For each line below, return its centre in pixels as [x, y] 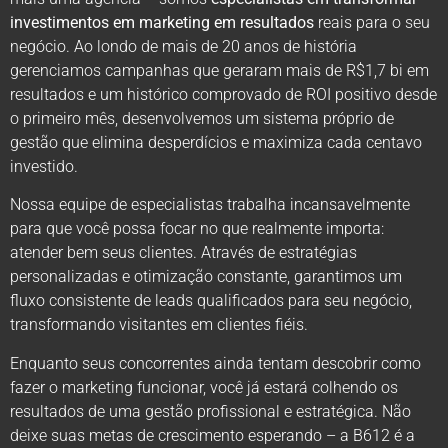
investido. [44, 167]
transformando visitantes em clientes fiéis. [159, 325]
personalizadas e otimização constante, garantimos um [206, 277]
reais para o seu [372, 23]
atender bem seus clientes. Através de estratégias [183, 253]
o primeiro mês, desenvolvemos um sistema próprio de [202, 119]
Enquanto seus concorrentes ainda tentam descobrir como [215, 363]
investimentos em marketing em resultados [162, 23]
